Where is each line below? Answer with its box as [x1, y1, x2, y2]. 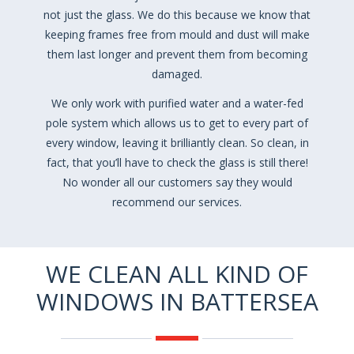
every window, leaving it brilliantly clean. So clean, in [45, 135, 309, 150]
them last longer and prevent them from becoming [47, 46, 307, 62]
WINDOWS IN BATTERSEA [36, 285, 318, 318]
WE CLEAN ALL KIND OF [46, 258, 308, 290]
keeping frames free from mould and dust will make [44, 26, 310, 42]
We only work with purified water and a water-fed [51, 96, 303, 111]
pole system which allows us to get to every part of [46, 115, 308, 130]
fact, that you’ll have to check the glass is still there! [46, 155, 308, 170]
